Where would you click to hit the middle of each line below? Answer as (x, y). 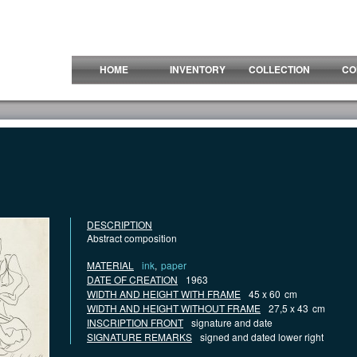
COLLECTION (279, 69)
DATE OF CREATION (132, 279)
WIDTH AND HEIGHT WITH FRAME (164, 294)
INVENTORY (197, 69)
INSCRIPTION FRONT (135, 322)
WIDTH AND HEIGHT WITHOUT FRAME (174, 308)
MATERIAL (110, 265)
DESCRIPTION (120, 224)
